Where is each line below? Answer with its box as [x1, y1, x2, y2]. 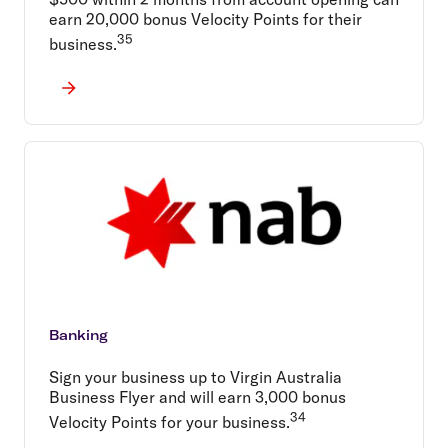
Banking [49, 327, 108, 344]
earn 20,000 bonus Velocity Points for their [49, 9, 362, 30]
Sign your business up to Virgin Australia [49, 367, 342, 388]
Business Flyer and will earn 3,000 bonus [49, 387, 346, 408]
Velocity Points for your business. [49, 412, 290, 433]
